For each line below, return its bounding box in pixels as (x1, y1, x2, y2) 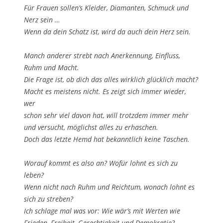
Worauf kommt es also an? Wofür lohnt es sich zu (24, 158, 178, 168)
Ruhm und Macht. (24, 63, 79, 72)
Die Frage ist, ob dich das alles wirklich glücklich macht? (24, 75, 198, 84)
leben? (24, 170, 44, 180)
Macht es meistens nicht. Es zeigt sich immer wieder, (24, 87, 186, 96)
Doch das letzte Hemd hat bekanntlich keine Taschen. (24, 134, 190, 144)
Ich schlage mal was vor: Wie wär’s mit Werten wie (24, 206, 180, 216)
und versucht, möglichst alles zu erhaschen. (24, 122, 158, 132)
